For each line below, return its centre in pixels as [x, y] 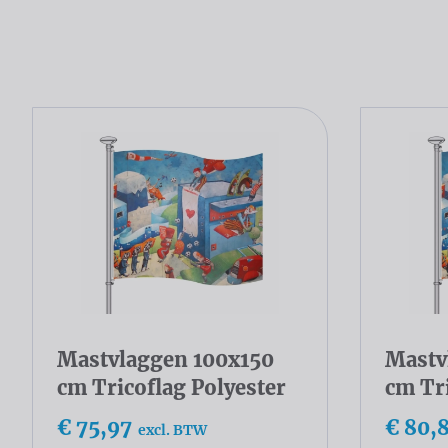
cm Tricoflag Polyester [171, 388]
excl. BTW [172, 430]
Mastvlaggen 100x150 [165, 360]
